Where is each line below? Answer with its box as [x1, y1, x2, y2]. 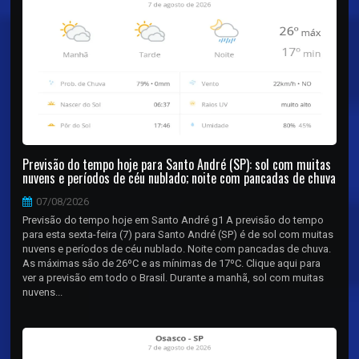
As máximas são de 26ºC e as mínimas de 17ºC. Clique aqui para [22, 256, 321, 269]
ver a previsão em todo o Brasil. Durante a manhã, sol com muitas [22, 271, 325, 284]
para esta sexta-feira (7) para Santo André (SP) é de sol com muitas [22, 228, 334, 240]
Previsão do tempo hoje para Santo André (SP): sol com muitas [22, 154, 332, 174]
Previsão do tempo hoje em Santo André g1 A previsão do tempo [22, 213, 325, 226]
